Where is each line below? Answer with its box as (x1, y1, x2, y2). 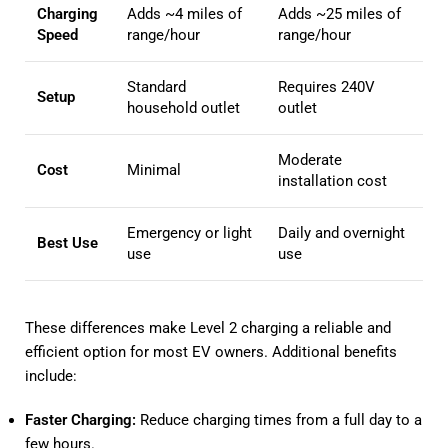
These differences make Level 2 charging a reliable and (25, 318, 391, 337)
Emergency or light (127, 223, 252, 242)
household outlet (127, 98, 240, 117)
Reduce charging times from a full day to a (136, 410, 422, 429)
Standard (127, 77, 186, 96)
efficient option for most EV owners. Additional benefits (25, 342, 397, 361)
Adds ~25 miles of (278, 4, 401, 23)
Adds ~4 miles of (127, 4, 242, 23)
